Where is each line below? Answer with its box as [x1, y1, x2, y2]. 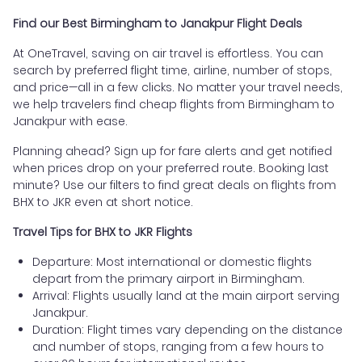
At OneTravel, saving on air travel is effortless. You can [13, 45, 323, 62]
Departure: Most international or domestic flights [32, 254, 312, 271]
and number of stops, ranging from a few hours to [32, 339, 324, 356]
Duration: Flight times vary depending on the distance [32, 322, 343, 339]
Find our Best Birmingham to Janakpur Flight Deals [13, 15, 302, 32]
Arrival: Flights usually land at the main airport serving [32, 288, 339, 305]
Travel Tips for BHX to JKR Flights [13, 224, 192, 241]
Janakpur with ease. [13, 113, 128, 130]
